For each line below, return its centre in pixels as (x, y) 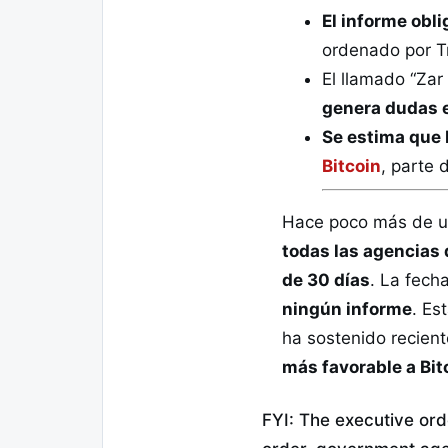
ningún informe (347, 309)
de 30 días (326, 280)
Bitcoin (351, 165)
